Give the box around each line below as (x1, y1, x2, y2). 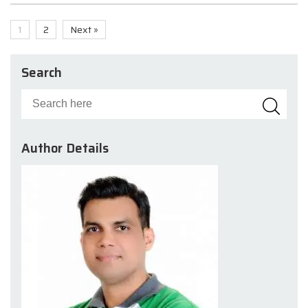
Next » (70, 21, 98, 37)
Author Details (21, 138, 109, 159)
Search (21, 62, 62, 82)
